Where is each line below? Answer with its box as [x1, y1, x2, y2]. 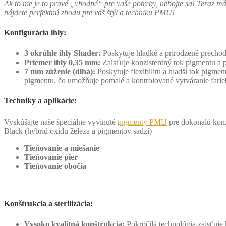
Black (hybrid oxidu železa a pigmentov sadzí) [4, 126, 152, 135]
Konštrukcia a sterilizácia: [4, 199, 93, 208]
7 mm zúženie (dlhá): [24, 67, 95, 76]
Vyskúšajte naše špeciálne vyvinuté [4, 117, 118, 126]
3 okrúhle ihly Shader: [24, 49, 101, 58]
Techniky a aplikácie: [4, 96, 77, 105]
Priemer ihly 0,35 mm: [24, 58, 100, 67]
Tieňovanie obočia [24, 161, 86, 171]
